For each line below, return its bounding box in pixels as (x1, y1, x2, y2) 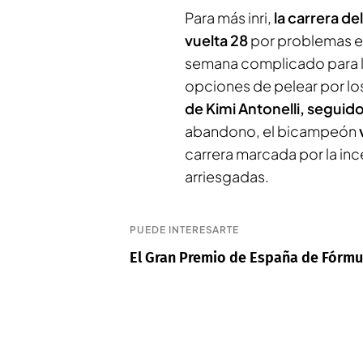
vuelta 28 (185, 31, 248, 49)
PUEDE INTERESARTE (130, 224, 240, 236)
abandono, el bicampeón (185, 122, 359, 140)
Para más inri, (185, 8, 271, 27)
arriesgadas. (185, 167, 269, 186)
